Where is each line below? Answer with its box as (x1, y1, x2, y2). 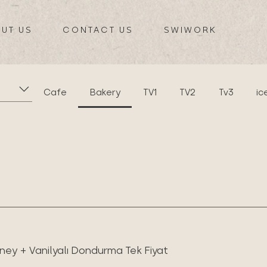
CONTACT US (63, 22, 134, 38)
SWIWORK (163, 22, 217, 38)
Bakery (89, 84, 120, 100)
